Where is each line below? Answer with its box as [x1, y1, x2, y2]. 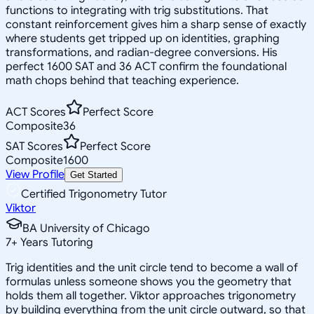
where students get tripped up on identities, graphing [6, 31, 280, 46]
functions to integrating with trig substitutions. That [6, 3, 268, 18]
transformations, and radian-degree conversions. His [6, 45, 278, 60]
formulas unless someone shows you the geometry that [6, 274, 292, 289]
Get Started [70, 169, 117, 180]
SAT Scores [6, 139, 63, 153]
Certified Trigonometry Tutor [21, 186, 167, 201]
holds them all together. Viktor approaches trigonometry [6, 288, 296, 303]
